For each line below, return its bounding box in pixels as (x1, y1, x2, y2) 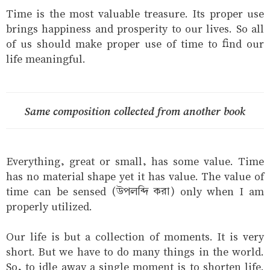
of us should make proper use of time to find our (6, 36, 264, 52)
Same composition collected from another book (25, 102, 245, 119)
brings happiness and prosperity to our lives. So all (6, 21, 264, 37)
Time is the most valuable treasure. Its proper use (6, 6, 264, 22)
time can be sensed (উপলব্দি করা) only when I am (6, 184, 264, 199)
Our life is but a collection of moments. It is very (6, 229, 264, 245)
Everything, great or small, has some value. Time (6, 154, 264, 169)
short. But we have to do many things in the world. (6, 244, 264, 260)
